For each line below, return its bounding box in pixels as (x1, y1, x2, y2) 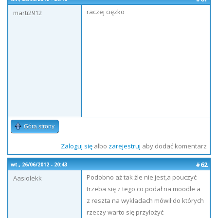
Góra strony (24, 123, 54, 130)
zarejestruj (108, 142, 141, 150)
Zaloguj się (60, 142, 92, 150)
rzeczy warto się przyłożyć (87, 208, 163, 217)
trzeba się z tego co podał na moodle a (87, 184, 200, 193)
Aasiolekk (13, 174, 42, 182)
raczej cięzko (87, 7, 125, 16)
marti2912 (13, 8, 42, 17)
